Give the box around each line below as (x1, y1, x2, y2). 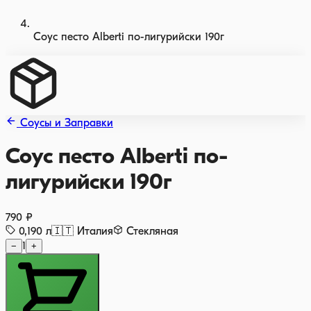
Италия (77, 226, 113, 237)
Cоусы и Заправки (20, 118, 113, 129)
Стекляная (126, 226, 178, 237)
